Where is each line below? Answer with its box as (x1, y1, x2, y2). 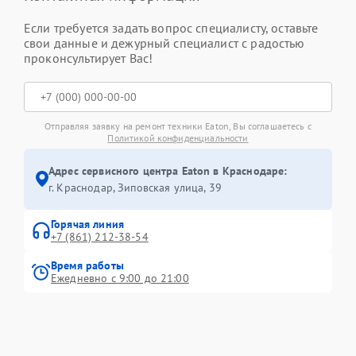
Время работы (51, 257, 124, 273)
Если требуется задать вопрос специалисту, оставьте (24, 19, 319, 36)
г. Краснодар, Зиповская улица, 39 (48, 180, 222, 195)
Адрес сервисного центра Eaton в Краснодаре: (48, 163, 288, 178)
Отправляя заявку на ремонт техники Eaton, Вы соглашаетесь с (44, 119, 311, 132)
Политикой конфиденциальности (107, 131, 249, 144)
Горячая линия (51, 216, 124, 231)
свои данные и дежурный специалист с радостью (24, 34, 305, 51)
